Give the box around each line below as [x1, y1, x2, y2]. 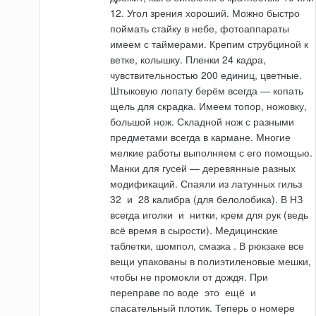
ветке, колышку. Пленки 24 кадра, [110, 52, 267, 67]
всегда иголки [110, 207, 176, 222]
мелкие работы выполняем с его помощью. [110, 145, 313, 160]
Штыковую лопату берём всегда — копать [110, 83, 304, 98]
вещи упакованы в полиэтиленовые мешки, [110, 254, 312, 269]
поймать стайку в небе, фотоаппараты [110, 21, 290, 36]
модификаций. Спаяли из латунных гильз [110, 176, 303, 191]
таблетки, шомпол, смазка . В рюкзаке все [110, 238, 305, 253]
